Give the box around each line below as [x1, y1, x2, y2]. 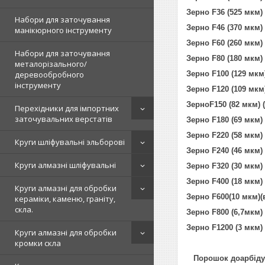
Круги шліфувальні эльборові [15, 137, 125, 147]
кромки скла [15, 238, 61, 248]
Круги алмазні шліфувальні [15, 160, 116, 170]
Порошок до [186, 254, 240, 263]
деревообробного [15, 69, 84, 80]
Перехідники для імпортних [15, 103, 119, 114]
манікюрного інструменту [15, 25, 112, 35]
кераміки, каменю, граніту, [15, 193, 115, 204]
